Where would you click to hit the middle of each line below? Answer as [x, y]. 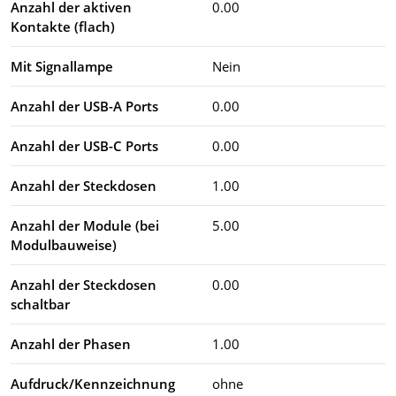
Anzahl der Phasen [71, 343]
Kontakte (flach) [63, 26]
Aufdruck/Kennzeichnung [93, 383]
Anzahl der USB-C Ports [84, 145]
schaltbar [40, 304]
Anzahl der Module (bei [85, 225]
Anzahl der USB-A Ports [84, 106]
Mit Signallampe [62, 66]
